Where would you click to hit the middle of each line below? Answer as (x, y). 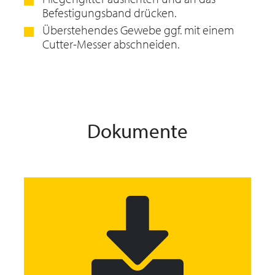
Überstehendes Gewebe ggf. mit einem (138, 30)
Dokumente (137, 131)
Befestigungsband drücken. (109, 13)
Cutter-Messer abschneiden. (111, 44)
